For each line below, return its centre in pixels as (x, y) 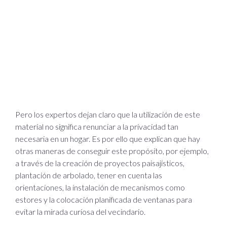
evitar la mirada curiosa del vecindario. (80, 211)
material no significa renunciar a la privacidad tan (97, 126)
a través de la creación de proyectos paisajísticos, (100, 163)
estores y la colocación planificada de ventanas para (104, 199)
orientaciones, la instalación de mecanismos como (100, 187)
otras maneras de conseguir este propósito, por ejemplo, (112, 150)
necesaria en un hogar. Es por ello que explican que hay (108, 138)
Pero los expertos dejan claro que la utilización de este (108, 114)
